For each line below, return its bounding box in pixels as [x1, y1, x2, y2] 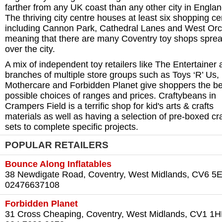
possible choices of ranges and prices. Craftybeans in [5, 91, 216, 101]
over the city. [5, 44, 55, 55]
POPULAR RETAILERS [5, 139, 109, 151]
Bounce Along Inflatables [5, 159, 111, 169]
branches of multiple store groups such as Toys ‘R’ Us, [5, 70, 219, 80]
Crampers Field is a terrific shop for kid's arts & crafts [5, 101, 214, 111]
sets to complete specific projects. [5, 122, 138, 132]
